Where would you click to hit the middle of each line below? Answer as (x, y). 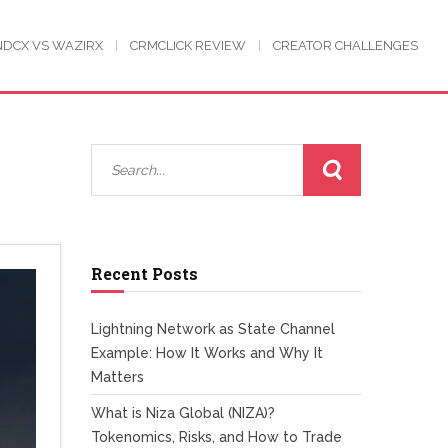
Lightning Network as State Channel (213, 329)
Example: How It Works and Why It (207, 353)
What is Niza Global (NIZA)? (183, 413)
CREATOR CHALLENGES (345, 45)
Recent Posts (144, 273)
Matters (117, 377)
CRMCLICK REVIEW (188, 45)
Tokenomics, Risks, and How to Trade (216, 437)
